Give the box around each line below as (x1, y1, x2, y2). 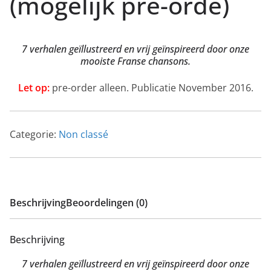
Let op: (18, 80, 50, 94)
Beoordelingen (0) (66, 195, 148, 209)
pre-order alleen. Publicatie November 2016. (49, 80, 253, 94)
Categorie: (10, 127, 59, 141)
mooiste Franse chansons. (80, 54, 191, 68)
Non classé (59, 127, 108, 141)
